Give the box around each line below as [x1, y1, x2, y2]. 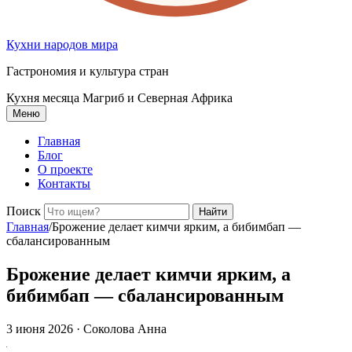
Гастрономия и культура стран [6, 64, 169, 78]
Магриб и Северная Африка [82, 91, 233, 104]
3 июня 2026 [6, 321, 73, 335]
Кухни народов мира [6, 38, 118, 51]
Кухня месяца [6, 91, 79, 104]
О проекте [38, 163, 93, 176]
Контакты [38, 177, 90, 190]
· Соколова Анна [76, 321, 167, 335]
